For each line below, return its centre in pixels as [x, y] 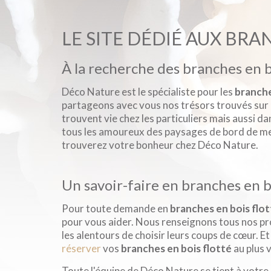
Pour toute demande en [116, 209]
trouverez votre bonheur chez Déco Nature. [160, 145]
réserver [81, 249]
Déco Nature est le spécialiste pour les [148, 92]
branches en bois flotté [176, 249]
